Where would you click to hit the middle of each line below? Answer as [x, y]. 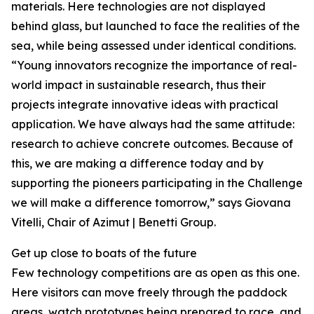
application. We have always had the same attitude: [153, 124]
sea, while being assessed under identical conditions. [153, 46]
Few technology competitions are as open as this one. [155, 273]
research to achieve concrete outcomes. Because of [152, 144]
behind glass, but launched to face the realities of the [156, 26]
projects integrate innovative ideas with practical [145, 104]
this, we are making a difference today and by [137, 163]
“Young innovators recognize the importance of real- [154, 65]
